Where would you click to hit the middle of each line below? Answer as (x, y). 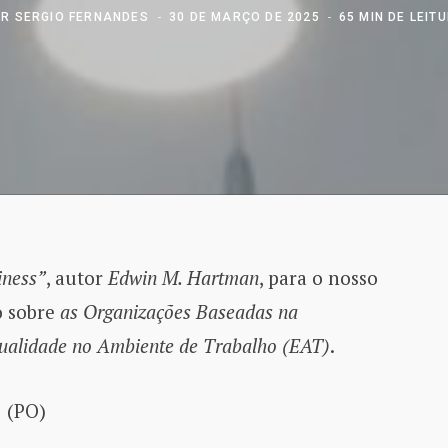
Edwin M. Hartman (183, 277)
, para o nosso (318, 277)
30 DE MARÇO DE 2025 (244, 16)
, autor (76, 277)
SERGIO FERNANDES (81, 16)
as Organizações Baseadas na (178, 311)
